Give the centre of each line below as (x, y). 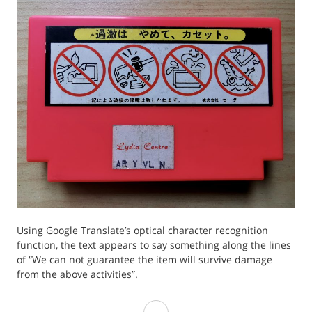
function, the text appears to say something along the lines (154, 245)
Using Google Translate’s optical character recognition (142, 231)
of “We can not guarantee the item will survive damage (145, 260)
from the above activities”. (77, 274)
